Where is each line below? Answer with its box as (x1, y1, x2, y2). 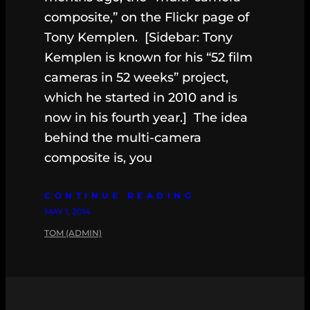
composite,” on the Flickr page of (44, 10, 249, 26)
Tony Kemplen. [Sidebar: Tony (44, 30, 232, 46)
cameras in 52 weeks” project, (44, 70, 228, 86)
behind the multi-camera (44, 130, 201, 146)
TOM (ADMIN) (44, 228, 102, 239)
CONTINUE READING (44, 190, 194, 201)
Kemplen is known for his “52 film (44, 50, 253, 66)
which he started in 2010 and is (44, 90, 237, 106)
